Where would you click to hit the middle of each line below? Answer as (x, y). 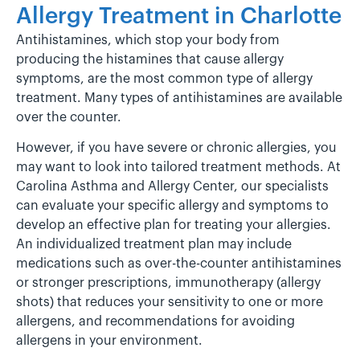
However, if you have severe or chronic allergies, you (176, 148)
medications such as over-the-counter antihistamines (179, 264)
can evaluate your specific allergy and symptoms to (172, 206)
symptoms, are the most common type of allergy (164, 79)
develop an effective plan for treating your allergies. (174, 225)
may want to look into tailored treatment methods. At (178, 168)
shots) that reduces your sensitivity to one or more (170, 303)
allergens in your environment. (109, 341)
